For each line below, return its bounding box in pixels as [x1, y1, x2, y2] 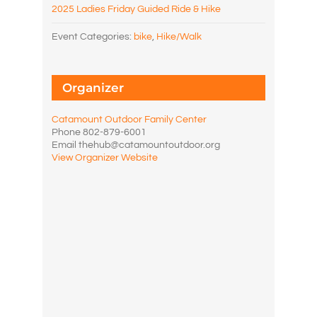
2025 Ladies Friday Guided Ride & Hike [52, 4, 221, 14]
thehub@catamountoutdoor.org [79, 139, 221, 150]
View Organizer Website [52, 152, 158, 163]
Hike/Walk [156, 31, 202, 42]
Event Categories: [52, 31, 132, 42]
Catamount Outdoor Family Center [52, 114, 207, 125]
